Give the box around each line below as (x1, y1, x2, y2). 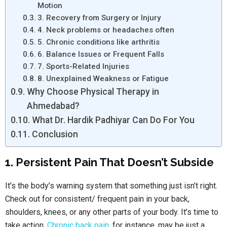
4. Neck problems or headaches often (37, 25, 175, 35)
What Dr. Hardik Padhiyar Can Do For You (31, 115, 195, 126)
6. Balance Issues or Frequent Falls (37, 50, 165, 59)
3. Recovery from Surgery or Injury (37, 13, 161, 23)
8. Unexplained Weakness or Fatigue (37, 74, 169, 84)
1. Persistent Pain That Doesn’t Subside (5, 156, 214, 169)
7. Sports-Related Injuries (37, 62, 130, 71)
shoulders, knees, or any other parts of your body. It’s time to (5, 207, 218, 217)
